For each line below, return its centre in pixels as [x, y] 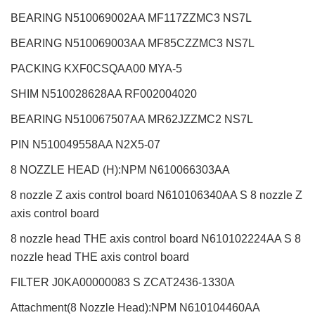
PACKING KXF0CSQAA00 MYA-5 [96, 69]
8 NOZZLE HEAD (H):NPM [78, 170]
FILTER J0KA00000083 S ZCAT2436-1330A [123, 283]
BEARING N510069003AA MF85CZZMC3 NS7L [133, 44]
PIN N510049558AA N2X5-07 [85, 145]
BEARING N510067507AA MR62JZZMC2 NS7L [132, 120]
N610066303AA [189, 170]
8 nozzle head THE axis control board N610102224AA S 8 [156, 239]
